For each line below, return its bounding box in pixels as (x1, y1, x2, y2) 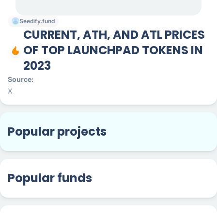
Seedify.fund (19, 17, 55, 25)
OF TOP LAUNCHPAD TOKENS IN (23, 42, 203, 58)
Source (8, 75, 31, 83)
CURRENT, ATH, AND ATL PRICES (23, 27, 205, 43)
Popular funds (8, 170, 92, 186)
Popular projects (8, 124, 107, 139)
